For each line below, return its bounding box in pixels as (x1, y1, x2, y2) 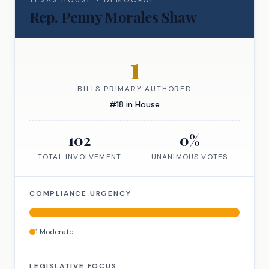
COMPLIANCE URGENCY (29, 189, 131, 198)
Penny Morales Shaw (61, 7, 197, 26)
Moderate (38, 227, 73, 237)
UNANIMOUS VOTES (151, 152, 228, 162)
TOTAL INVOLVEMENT (37, 152, 122, 162)
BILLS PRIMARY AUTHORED (77, 84, 192, 94)
